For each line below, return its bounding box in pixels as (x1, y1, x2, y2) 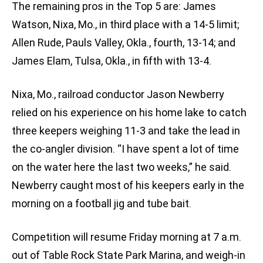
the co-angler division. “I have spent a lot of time (12, 143, 239, 156)
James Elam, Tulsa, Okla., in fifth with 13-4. (12, 55, 211, 68)
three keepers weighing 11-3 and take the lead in (12, 124, 240, 137)
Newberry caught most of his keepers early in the (12, 179, 244, 192)
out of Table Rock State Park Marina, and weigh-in (12, 249, 245, 262)
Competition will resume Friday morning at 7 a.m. (12, 231, 241, 244)
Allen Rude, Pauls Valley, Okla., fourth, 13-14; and (12, 36, 235, 49)
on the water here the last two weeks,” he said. (12, 161, 231, 174)
